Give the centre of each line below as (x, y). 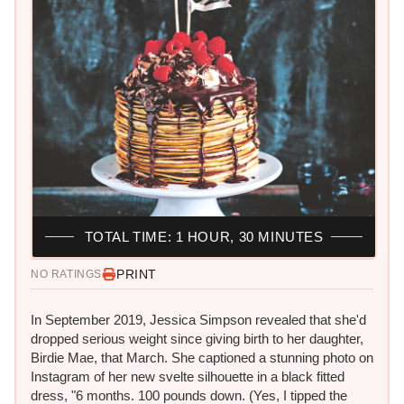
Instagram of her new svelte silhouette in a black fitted (188, 376)
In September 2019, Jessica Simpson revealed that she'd (198, 319)
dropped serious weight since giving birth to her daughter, (197, 338)
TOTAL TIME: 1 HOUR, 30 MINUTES (204, 236)
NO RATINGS (66, 274)
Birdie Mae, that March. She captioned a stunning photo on (202, 357)
